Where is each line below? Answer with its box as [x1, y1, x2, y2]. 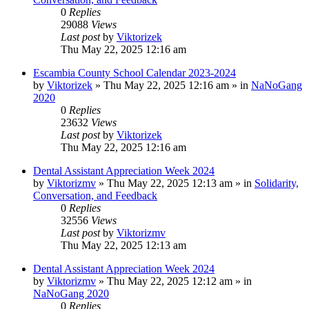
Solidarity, [255, 177, 299, 189]
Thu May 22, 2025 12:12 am [107, 275, 232, 287]
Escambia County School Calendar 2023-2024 [33, 66, 236, 79]
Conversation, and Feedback [33, 189, 157, 201]
